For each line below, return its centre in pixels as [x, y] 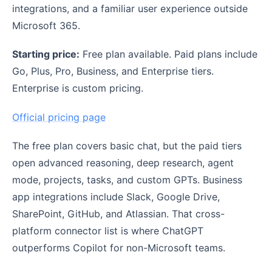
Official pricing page [59, 117]
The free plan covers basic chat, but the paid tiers [127, 145]
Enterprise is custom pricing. [78, 88]
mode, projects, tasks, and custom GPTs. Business [127, 179]
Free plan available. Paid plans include [168, 54]
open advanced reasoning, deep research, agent [123, 162]
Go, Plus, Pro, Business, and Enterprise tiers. [113, 71]
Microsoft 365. [46, 26]
